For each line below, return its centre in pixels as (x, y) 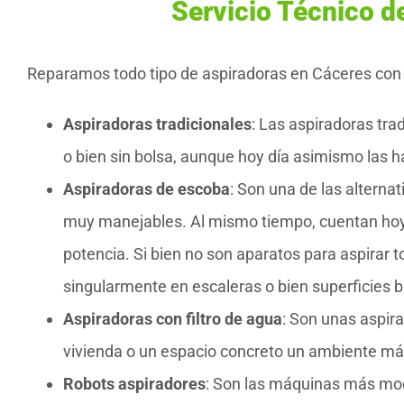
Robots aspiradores (134, 384)
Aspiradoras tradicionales (157, 124)
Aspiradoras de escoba (147, 189)
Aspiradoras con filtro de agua (173, 319)
